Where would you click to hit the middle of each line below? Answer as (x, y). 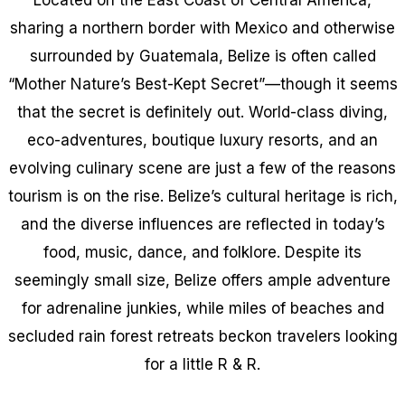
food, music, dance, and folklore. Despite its (202, 252)
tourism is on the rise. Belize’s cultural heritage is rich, (202, 196)
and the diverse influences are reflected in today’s (202, 224)
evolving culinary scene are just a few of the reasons (202, 168)
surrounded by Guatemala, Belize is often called (202, 56)
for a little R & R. (202, 364)
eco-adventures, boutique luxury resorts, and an (202, 140)
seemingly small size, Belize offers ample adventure (202, 280)
